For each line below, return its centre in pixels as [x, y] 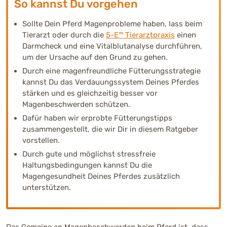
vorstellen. [41, 140]
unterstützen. [47, 187]
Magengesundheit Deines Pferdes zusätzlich [101, 176]
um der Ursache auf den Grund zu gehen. [95, 57]
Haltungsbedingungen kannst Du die [87, 165]
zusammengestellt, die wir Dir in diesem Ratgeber [110, 129]
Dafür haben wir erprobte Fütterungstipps [97, 118]
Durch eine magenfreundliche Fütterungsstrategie [111, 71]
